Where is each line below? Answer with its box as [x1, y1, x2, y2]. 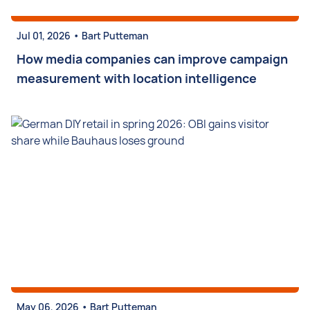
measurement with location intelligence [17, 70, 257, 86]
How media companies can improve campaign [17, 51, 288, 67]
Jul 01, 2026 [17, 29, 71, 42]
